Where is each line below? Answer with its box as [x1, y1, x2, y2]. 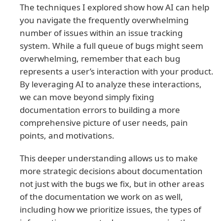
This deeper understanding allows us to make [20, 152, 198, 164]
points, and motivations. [20, 129, 114, 141]
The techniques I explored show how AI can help [20, 1, 209, 13]
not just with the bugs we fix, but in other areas [20, 178, 204, 189]
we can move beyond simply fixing [20, 91, 154, 103]
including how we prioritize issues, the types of [20, 203, 201, 215]
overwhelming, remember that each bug [20, 52, 180, 64]
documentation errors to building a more [20, 104, 180, 115]
